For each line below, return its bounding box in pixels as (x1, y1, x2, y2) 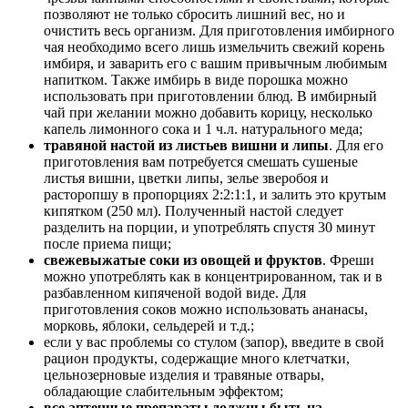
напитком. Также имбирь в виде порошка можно (44, 71, 348, 87)
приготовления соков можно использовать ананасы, (44, 301, 368, 317)
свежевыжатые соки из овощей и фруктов (44, 251, 322, 268)
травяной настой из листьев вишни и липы (44, 137, 329, 153)
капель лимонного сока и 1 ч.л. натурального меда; (44, 120, 362, 137)
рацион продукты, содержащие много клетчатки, (44, 350, 350, 366)
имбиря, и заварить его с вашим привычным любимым (44, 55, 387, 71)
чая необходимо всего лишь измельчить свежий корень (44, 38, 384, 55)
